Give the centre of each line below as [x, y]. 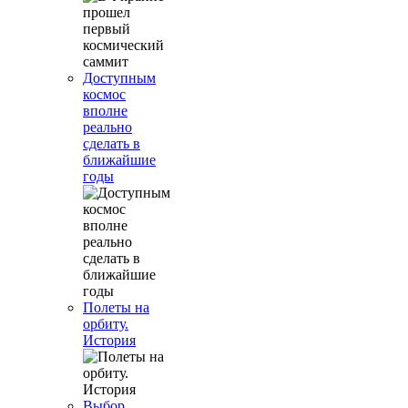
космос [104, 94]
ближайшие [119, 160]
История [109, 340]
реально [107, 127]
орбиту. [106, 324]
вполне [105, 111]
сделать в [112, 143]
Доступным [119, 78]
